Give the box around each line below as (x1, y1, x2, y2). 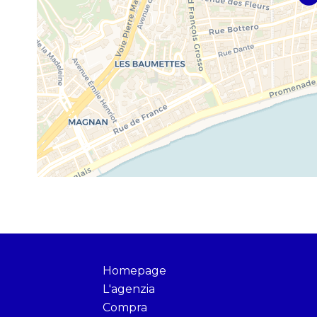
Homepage (102, 264, 166, 277)
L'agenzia (102, 282, 155, 296)
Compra (102, 301, 147, 314)
